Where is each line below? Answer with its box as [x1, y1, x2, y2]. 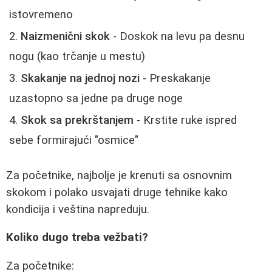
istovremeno [9, 8, 73, 22]
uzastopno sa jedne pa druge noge [9, 92, 183, 106]
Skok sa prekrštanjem [21, 114, 134, 127]
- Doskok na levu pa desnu [110, 30, 245, 44]
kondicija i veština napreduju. [6, 202, 149, 216]
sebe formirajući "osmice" [9, 134, 138, 148]
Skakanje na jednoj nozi [21, 72, 140, 86]
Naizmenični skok [21, 30, 110, 44]
